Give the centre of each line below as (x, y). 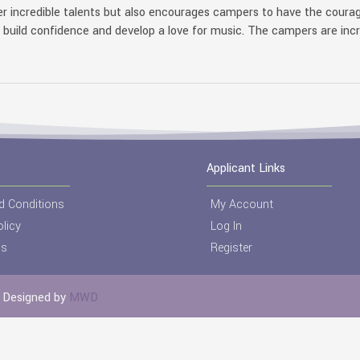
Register (231, 248)
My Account (241, 205)
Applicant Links (245, 168)
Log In (226, 226)
